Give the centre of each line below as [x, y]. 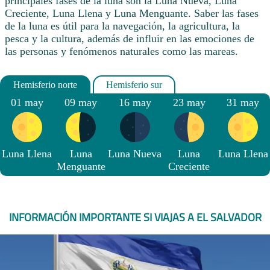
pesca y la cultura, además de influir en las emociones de [130, 39]
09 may [81, 102]
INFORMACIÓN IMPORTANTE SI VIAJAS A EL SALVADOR [135, 217]
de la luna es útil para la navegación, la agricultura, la [122, 26]
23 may [189, 102]
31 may [243, 102]
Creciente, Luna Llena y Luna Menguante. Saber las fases [132, 14]
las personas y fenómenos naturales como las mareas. [121, 52]
